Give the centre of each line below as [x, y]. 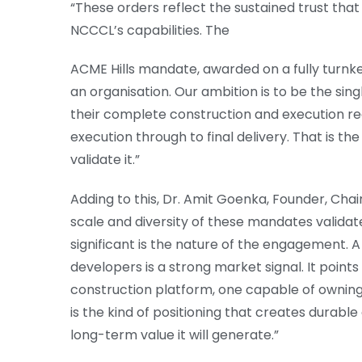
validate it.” [105, 160]
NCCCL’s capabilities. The [150, 30]
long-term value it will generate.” [175, 335]
